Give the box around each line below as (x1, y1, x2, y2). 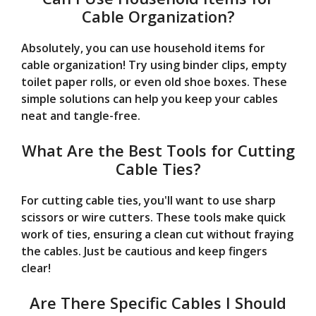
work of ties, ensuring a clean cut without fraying (21, 226, 293, 243)
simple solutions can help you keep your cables (21, 91, 278, 107)
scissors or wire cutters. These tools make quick (21, 209, 286, 226)
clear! (21, 260, 51, 276)
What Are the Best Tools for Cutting (21, 140, 295, 162)
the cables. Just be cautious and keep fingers (21, 243, 267, 260)
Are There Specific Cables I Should (30, 292, 286, 314)
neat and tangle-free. (21, 108, 140, 124)
